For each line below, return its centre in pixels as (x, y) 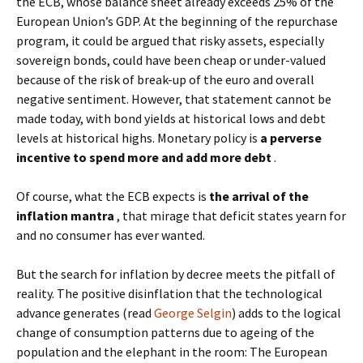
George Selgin (193, 313)
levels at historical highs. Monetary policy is (138, 138)
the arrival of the (259, 196)
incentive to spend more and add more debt (144, 157)
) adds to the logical (286, 313)
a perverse (291, 138)
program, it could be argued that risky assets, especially (170, 41)
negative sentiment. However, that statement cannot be (174, 99)
